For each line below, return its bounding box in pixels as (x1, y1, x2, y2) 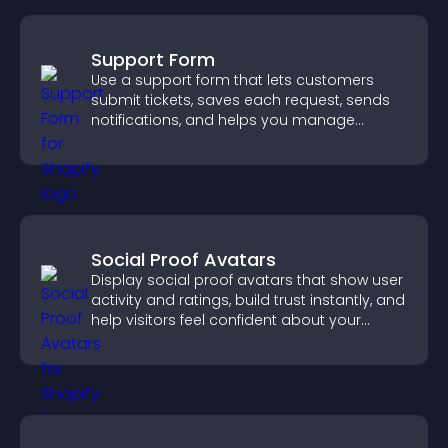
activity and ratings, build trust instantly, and (91, 290, 405, 310)
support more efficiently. (91, 130, 264, 150)
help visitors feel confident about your (91, 310, 361, 330)
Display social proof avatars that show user (91, 270, 403, 290)
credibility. (91, 330, 162, 350)
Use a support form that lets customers (91, 70, 374, 90)
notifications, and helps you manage (91, 110, 355, 130)
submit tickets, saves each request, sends (91, 90, 390, 110)
